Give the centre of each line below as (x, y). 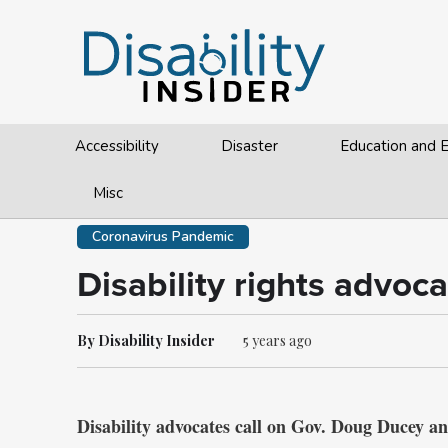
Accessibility (117, 146)
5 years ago (277, 340)
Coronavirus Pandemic (163, 236)
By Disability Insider (146, 340)
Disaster (250, 146)
